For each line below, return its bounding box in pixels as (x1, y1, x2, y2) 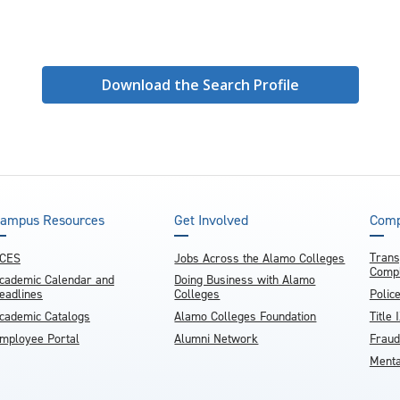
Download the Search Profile (102, 75, 299, 95)
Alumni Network (174, 330, 259, 347)
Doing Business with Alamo (174, 271, 316, 288)
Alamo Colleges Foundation (174, 308, 317, 325)
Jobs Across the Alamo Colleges (174, 250, 346, 267)
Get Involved (174, 211, 249, 229)
